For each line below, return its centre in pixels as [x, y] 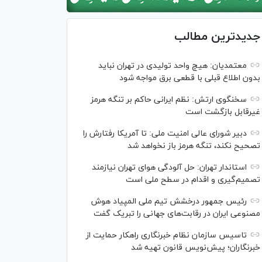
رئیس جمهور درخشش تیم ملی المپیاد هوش [169, 201]
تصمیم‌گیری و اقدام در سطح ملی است [193, 180]
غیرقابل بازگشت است [223, 112]
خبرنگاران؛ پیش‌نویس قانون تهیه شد [196, 247]
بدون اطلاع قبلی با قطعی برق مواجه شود [190, 78]
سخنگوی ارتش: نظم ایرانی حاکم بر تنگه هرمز [169, 99]
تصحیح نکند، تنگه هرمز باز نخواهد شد [194, 146]
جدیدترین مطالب [217, 37]
